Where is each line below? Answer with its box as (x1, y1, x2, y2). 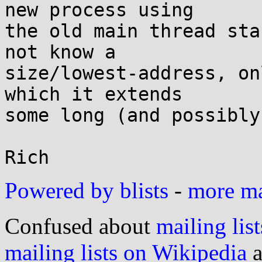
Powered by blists (5, 178, 168, 203)
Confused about (5, 213, 156, 239)
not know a (5, 42, 116, 63)
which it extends (5, 84, 182, 105)
